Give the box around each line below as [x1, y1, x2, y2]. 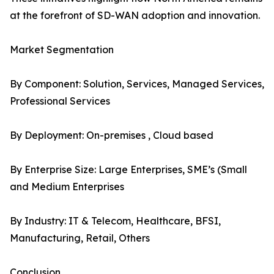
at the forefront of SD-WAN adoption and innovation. [10, 9, 260, 22]
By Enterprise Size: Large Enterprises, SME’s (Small [10, 163, 247, 176]
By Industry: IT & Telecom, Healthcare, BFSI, [10, 215, 221, 228]
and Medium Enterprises [10, 180, 124, 193]
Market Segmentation [10, 43, 114, 56]
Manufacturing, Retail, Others [10, 232, 150, 245]
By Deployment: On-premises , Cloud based [10, 129, 213, 142]
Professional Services [10, 95, 110, 108]
